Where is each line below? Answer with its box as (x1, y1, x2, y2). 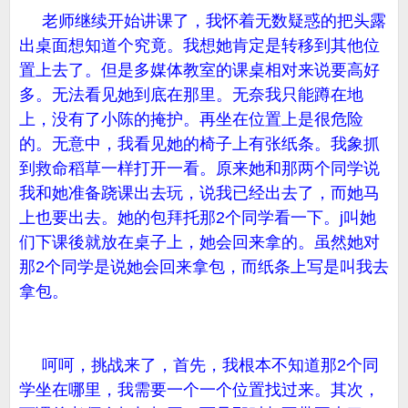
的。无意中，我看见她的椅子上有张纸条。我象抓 (19, 135, 380, 153)
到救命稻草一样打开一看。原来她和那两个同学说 (19, 159, 380, 178)
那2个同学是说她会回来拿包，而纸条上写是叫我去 (19, 258, 389, 276)
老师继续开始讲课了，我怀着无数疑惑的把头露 (19, 12, 386, 30)
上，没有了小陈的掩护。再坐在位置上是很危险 (19, 110, 363, 128)
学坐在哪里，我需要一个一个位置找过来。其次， (19, 381, 380, 399)
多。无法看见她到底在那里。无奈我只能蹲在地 (19, 86, 363, 104)
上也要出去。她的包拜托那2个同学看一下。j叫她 (19, 209, 376, 227)
